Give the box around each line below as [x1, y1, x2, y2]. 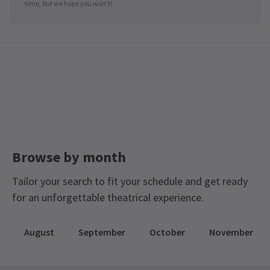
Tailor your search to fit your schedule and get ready [12, 174, 248, 188]
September [78, 226, 125, 238]
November [209, 226, 253, 238]
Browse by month [12, 148, 126, 166]
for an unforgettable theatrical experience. [12, 190, 204, 204]
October [149, 226, 185, 238]
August [24, 226, 54, 238]
